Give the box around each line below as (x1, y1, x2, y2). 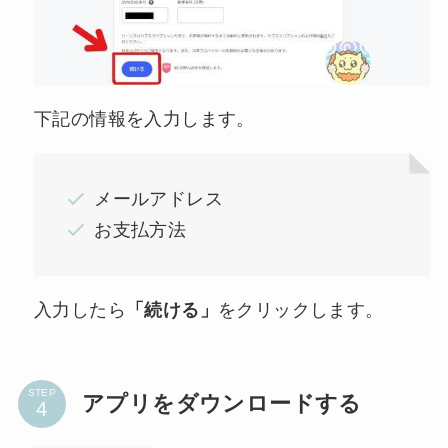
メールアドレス (94, 189, 224, 210)
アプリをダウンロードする (81, 390, 362, 416)
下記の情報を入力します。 (33, 108, 255, 129)
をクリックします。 (217, 300, 384, 320)
